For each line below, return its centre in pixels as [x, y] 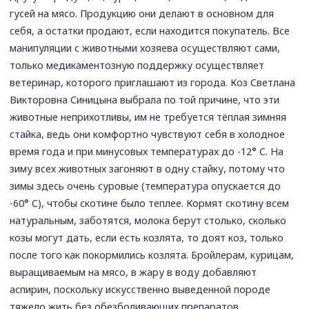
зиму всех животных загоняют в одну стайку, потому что [148, 168]
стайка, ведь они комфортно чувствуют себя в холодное [148, 134]
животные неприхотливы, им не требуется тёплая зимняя [148, 117]
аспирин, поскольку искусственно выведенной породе [140, 289]
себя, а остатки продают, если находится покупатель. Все [150, 30]
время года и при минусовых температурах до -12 [131, 151]
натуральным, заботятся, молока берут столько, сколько [148, 220]
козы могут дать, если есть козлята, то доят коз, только [147, 237]
